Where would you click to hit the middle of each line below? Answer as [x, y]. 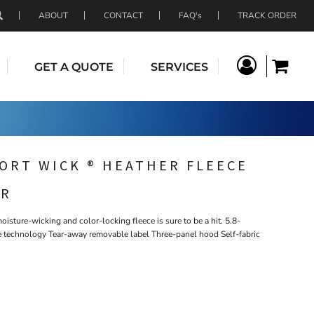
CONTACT [123, 15]
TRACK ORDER [267, 15]
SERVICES [179, 67]
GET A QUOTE [74, 67]
